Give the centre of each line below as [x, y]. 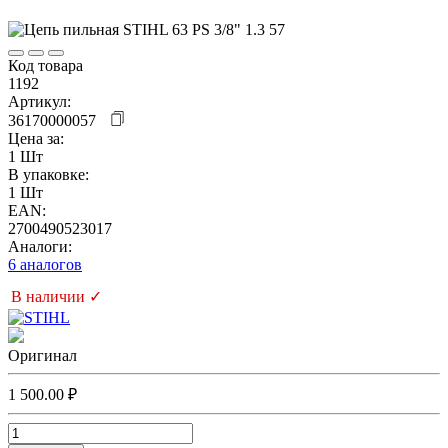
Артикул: [39, 101]
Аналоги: [40, 246]
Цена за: [36, 138]
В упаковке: [48, 174]
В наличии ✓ [56, 296]
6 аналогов [45, 264]
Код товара [45, 65]
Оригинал [42, 355]
